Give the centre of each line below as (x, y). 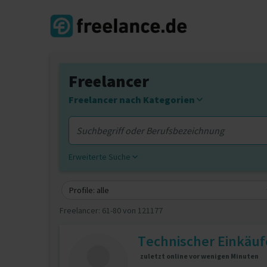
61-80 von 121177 (132, 210)
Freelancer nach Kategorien (133, 100)
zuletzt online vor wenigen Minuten (199, 256)
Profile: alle (89, 190)
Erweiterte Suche (100, 157)
